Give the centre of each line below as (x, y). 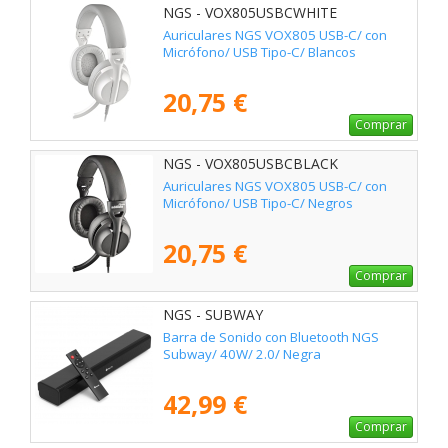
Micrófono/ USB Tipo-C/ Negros (258, 202)
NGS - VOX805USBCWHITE (250, 12)
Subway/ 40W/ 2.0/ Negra (242, 353)
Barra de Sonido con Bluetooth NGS (271, 336)
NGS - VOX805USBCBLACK (250, 163)
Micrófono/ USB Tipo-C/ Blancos (259, 51)
